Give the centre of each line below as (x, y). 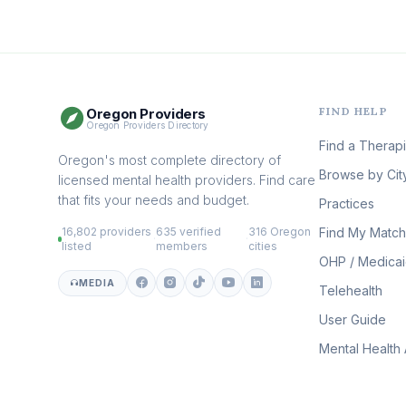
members (182, 246)
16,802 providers (107, 232)
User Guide (353, 320)
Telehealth (351, 291)
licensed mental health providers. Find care (187, 180)
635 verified (189, 232)
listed (77, 246)
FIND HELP (353, 111)
